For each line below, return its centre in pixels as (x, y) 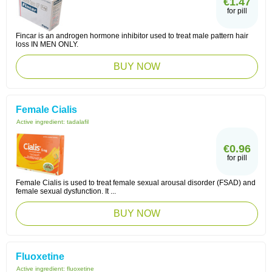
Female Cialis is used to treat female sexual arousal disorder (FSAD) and (136, 183)
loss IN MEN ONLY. (47, 44)
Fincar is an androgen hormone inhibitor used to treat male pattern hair (132, 36)
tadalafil (78, 122)
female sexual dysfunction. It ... (66, 191)
